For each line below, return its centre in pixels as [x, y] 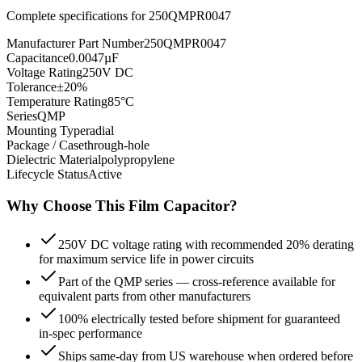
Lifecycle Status [47, 174]
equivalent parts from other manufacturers [145, 297]
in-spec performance [90, 334]
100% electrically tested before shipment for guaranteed [199, 319]
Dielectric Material [54, 159]
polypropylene [138, 159]
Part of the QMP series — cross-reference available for [197, 282]
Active [105, 174]
